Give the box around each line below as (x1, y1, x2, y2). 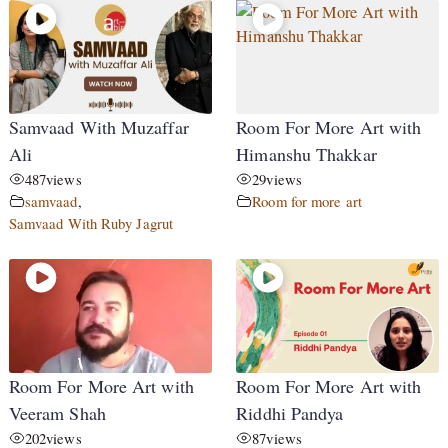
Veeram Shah (8, 400, 106, 425)
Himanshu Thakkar (236, 142, 377, 167)
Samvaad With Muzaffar (8, 115, 189, 140)
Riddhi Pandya (236, 400, 344, 425)
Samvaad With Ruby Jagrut (8, 213, 174, 234)
